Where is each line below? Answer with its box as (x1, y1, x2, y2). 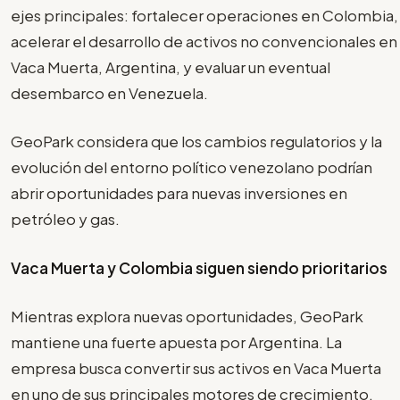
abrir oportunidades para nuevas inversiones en (11, 183, 347, 204)
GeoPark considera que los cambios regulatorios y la (11, 131, 382, 152)
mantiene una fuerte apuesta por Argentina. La (11, 332, 342, 353)
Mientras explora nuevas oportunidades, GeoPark (11, 306, 363, 327)
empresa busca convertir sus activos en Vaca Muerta (11, 358, 381, 379)
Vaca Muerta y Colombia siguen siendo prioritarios (11, 257, 387, 278)
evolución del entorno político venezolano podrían (11, 157, 372, 178)
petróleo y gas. (11, 209, 120, 229)
